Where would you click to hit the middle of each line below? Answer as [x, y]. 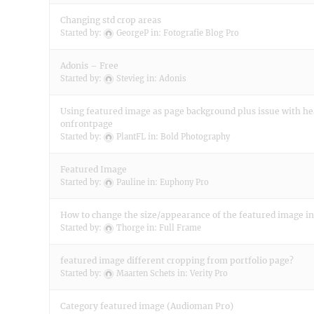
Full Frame [180, 228]
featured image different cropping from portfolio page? [177, 260]
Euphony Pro [184, 182]
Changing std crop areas [111, 20]
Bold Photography [195, 137]
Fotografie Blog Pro [201, 33]
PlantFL [131, 137]
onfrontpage [87, 124]
